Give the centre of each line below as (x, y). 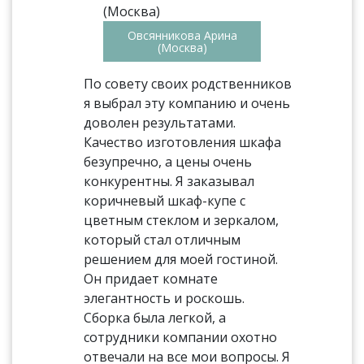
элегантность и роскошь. (165, 298)
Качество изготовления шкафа (183, 142)
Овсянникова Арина (182, 35)
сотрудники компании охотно (181, 337)
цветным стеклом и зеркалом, (182, 220)
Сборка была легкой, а (155, 318)
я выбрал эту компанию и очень (187, 103)
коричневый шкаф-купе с (165, 201)
